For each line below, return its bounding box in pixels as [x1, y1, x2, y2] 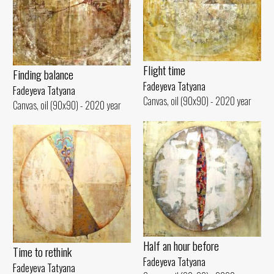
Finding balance [13, 65, 73, 83]
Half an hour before [143, 237, 219, 255]
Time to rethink [13, 242, 72, 261]
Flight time [143, 61, 185, 80]
